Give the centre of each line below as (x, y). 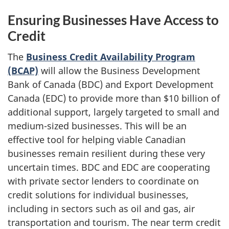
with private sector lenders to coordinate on (103, 181)
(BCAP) (23, 70)
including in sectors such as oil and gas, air (101, 208)
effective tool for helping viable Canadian (97, 139)
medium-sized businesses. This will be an (97, 125)
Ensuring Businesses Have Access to (113, 20)
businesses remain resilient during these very (106, 153)
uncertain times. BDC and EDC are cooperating (109, 167)
